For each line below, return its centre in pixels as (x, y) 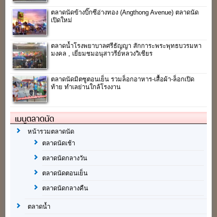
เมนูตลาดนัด (35, 118)
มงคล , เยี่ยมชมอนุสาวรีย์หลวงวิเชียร (102, 53)
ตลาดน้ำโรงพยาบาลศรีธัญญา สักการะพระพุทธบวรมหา (126, 46)
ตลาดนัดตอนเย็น (65, 173)
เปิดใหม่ (62, 20)
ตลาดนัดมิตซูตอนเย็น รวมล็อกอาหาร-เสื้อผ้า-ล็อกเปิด (123, 79)
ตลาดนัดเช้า (59, 143)
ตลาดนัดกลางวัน (65, 158)
